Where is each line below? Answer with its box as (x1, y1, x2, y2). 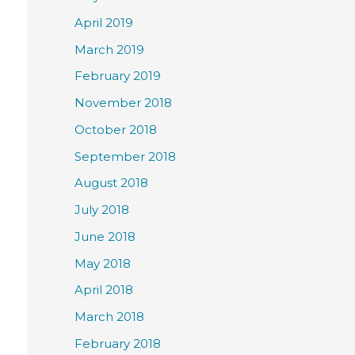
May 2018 (74, 255, 131, 271)
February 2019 (74, 68, 161, 84)
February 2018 (74, 335, 161, 351)
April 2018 (74, 282, 133, 298)
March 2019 (74, 41, 144, 57)
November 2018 (74, 95, 172, 111)
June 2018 (74, 228, 136, 244)
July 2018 (74, 202, 129, 218)
